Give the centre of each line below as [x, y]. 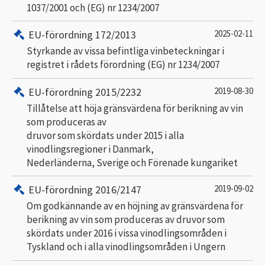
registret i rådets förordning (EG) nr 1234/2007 [123, 64]
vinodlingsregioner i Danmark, [90, 149]
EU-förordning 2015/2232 [85, 92]
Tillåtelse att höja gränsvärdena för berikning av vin [135, 108]
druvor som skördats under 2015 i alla [105, 135]
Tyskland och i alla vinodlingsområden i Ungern [126, 247]
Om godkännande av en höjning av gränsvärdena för [135, 206]
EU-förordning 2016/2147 [85, 190]
